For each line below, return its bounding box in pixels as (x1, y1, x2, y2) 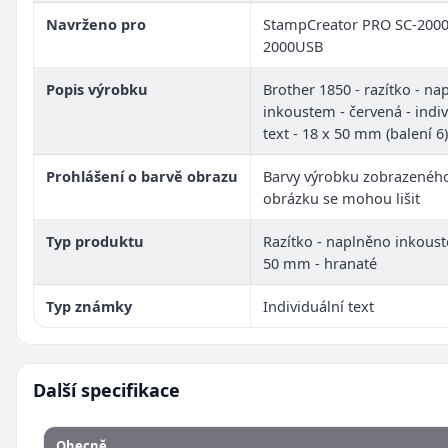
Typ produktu (46, 230, 144, 251)
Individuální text (263, 295, 374, 316)
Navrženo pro (46, 13, 146, 34)
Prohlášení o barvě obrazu (46, 165, 238, 186)
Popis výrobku (46, 78, 148, 99)
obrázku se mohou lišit (263, 187, 420, 208)
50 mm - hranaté (263, 252, 377, 273)
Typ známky (46, 295, 132, 316)
